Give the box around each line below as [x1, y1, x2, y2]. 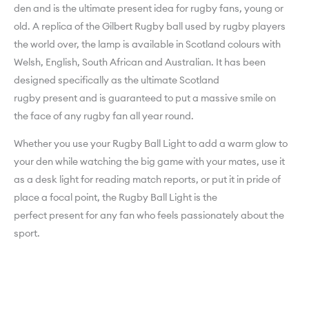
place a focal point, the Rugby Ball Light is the [14, 191, 217, 204]
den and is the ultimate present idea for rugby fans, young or [14, 2, 283, 15]
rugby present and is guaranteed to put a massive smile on [14, 92, 276, 105]
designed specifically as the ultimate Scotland [14, 74, 219, 87]
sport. [14, 227, 40, 240]
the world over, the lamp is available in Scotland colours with [14, 38, 281, 51]
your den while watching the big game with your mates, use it [14, 155, 285, 168]
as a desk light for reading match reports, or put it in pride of [14, 173, 281, 186]
